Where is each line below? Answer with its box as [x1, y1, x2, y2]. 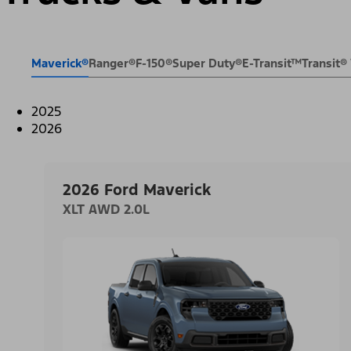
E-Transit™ [242, 56, 302, 71]
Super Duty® [172, 56, 242, 71]
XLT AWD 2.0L [63, 201, 150, 218]
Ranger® [89, 56, 136, 71]
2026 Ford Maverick [63, 180, 211, 200]
